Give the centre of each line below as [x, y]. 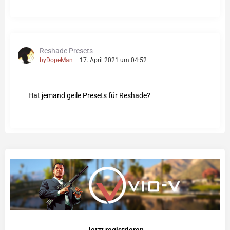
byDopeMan [56, 60]
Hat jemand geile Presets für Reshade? [89, 95]
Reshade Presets [66, 51]
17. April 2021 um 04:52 [113, 60]
